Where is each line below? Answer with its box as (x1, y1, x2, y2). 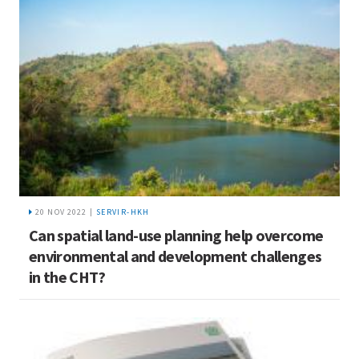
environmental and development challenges (29, 245, 322, 266)
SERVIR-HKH (95, 206, 150, 217)
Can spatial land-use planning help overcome (29, 224, 324, 245)
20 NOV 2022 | (35, 206, 93, 217)
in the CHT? (29, 266, 106, 287)
